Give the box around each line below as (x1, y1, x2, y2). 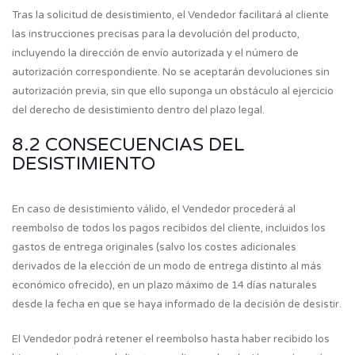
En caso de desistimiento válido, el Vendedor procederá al (12, 203, 296, 216)
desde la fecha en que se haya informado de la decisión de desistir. (12, 298, 342, 311)
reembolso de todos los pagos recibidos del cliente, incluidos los (12, 222, 326, 235)
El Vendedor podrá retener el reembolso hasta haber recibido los (12, 333, 330, 345)
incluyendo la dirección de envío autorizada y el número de (12, 47, 299, 59)
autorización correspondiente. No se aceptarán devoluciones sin (12, 66, 330, 78)
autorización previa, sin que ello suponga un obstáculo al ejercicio (12, 85, 334, 97)
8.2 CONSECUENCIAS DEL (12, 134, 244, 156)
